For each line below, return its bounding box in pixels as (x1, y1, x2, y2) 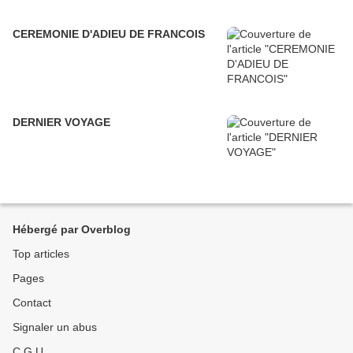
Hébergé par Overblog (13, 223, 131, 236)
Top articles (13, 247, 69, 261)
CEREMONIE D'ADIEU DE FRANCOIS (13, 28, 205, 41)
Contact (13, 296, 51, 310)
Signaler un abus (13, 321, 97, 334)
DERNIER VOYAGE (13, 116, 110, 129)
